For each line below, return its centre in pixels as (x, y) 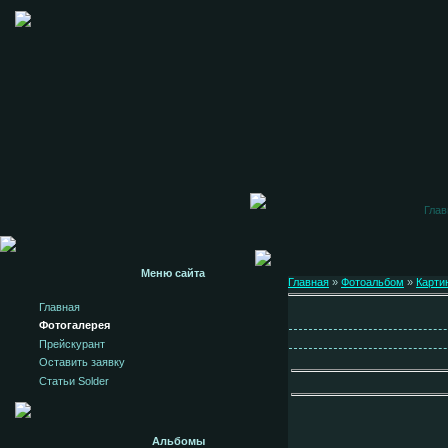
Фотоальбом (372, 282)
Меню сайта (173, 273)
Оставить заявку (82, 362)
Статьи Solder (74, 380)
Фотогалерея (74, 325)
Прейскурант (72, 343)
